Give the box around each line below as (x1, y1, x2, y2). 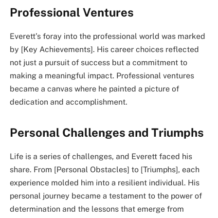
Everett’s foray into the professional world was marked (10, 31, 205, 41)
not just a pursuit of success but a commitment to (10, 57, 187, 67)
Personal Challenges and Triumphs (10, 125, 204, 139)
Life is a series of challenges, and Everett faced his (10, 151, 192, 161)
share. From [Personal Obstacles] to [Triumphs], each (10, 164, 200, 174)
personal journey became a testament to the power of (10, 191, 202, 200)
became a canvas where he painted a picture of (10, 84, 179, 93)
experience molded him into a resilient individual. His (10, 178, 200, 187)
